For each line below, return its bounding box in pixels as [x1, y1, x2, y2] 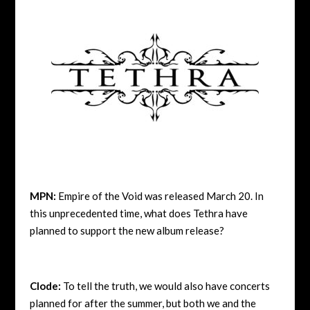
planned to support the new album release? [29, 224, 224, 237]
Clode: [29, 279, 61, 292]
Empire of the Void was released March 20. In [55, 189, 264, 202]
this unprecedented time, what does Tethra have [29, 206, 248, 219]
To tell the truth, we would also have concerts [60, 279, 270, 292]
